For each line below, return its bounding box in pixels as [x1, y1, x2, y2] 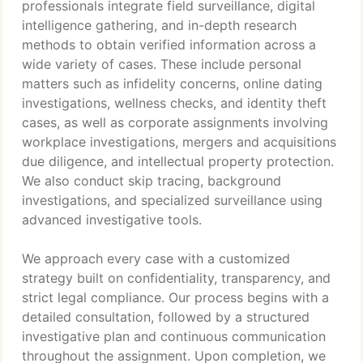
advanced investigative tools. [22, 211, 202, 228]
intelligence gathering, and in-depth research [22, 17, 297, 33]
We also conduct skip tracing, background [22, 173, 281, 189]
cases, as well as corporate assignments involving [22, 114, 328, 130]
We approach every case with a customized [22, 250, 290, 267]
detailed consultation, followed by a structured [22, 309, 310, 325]
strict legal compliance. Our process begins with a [22, 289, 329, 305]
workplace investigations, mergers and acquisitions [22, 134, 336, 150]
